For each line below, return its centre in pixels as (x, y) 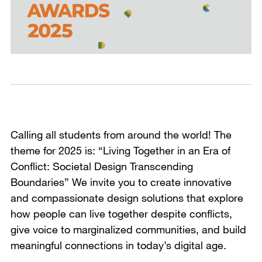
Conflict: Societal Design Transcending (102, 166)
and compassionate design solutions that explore (127, 197)
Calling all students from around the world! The (121, 134)
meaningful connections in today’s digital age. (118, 245)
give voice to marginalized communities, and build (128, 229)
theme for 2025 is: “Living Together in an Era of (120, 150)
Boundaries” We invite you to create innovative (121, 182)
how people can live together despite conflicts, (121, 213)
